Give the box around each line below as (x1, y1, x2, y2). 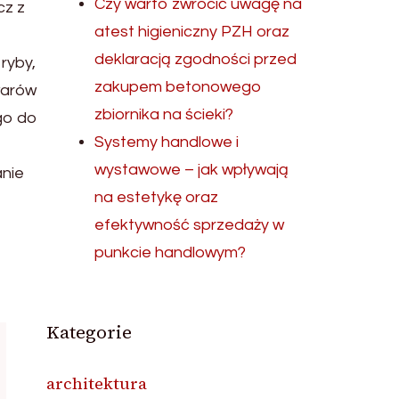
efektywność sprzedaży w (94, 216, 285, 233)
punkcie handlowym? (94, 244, 247, 261)
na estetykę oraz (94, 189, 219, 206)
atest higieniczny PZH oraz (94, 23, 290, 40)
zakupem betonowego (94, 78, 263, 95)
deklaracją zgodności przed (94, 51, 297, 68)
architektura (46, 372, 148, 395)
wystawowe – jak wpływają (94, 161, 289, 178)
